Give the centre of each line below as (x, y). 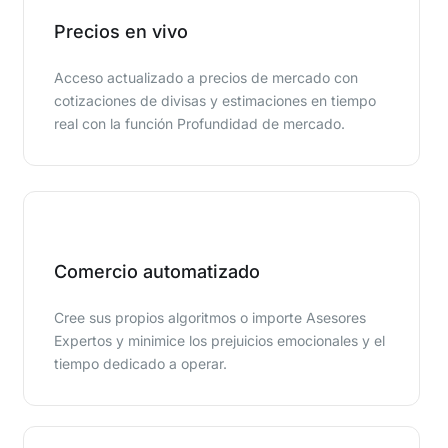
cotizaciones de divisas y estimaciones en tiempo (215, 100)
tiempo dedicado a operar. (141, 363)
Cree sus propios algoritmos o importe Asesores (210, 317)
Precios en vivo (121, 31)
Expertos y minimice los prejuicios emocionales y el (220, 340)
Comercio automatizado (157, 271)
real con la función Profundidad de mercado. (200, 123)
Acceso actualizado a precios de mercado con (206, 77)
